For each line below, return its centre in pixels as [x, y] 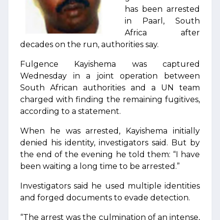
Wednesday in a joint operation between [110, 76]
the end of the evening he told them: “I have [110, 154]
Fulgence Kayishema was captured [110, 64]
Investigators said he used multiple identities [110, 186]
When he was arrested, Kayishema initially [110, 131]
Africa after [162, 33]
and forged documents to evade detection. [105, 198]
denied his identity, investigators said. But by [110, 143]
